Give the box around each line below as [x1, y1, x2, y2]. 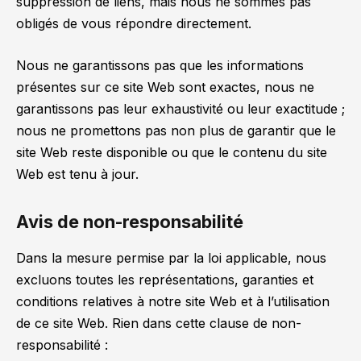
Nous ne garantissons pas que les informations [16, 56, 304, 73]
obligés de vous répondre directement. [16, 15, 251, 31]
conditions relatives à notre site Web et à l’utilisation [16, 293, 330, 310]
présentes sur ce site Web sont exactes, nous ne [16, 78, 314, 95]
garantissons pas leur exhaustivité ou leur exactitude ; [16, 100, 345, 117]
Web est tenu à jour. [16, 165, 139, 182]
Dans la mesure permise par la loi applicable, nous [16, 250, 326, 267]
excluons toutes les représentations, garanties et [16, 272, 313, 288]
